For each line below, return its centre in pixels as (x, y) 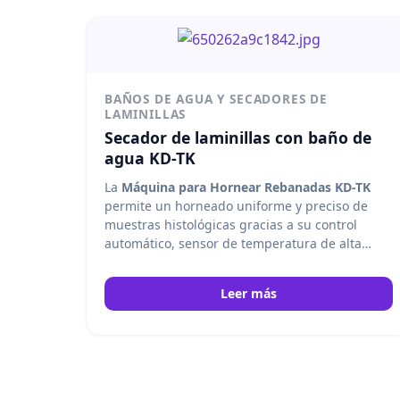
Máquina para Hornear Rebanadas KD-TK (246, 187)
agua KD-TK (150, 158)
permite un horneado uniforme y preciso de (236, 205)
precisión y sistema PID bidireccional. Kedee (237, 262)
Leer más (249, 293)
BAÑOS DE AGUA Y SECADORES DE (216, 98)
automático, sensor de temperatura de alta (233, 243)
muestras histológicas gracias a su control (231, 224)
